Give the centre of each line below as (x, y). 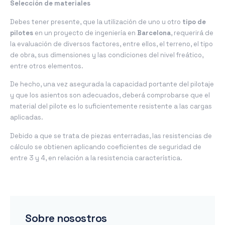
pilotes (22, 33)
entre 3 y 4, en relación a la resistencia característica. (96, 158)
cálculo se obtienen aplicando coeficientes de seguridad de (106, 147)
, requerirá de (192, 33)
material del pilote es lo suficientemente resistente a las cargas (111, 106)
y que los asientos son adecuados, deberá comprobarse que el (110, 95)
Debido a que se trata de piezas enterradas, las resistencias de (111, 136)
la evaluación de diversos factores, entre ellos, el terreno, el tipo (111, 44)
